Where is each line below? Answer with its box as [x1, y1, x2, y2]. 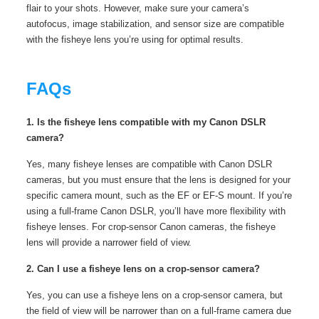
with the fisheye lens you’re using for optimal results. [26, 33, 244, 45]
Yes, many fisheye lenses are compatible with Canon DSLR [26, 158, 272, 169]
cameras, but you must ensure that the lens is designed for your [26, 174, 291, 185]
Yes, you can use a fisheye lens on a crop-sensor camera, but [26, 289, 283, 300]
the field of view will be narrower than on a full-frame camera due [26, 305, 291, 316]
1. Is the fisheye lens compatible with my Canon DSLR [26, 116, 266, 127]
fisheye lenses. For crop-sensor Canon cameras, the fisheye [26, 221, 276, 232]
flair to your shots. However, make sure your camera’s [26, 2, 249, 14]
